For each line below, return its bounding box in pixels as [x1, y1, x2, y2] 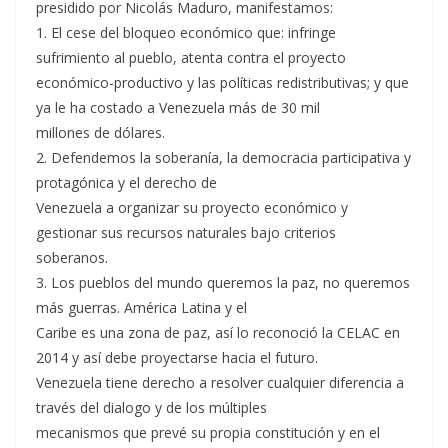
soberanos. [36, 248, 108, 267]
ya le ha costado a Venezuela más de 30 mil [36, 98, 320, 117]
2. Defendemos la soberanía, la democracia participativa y [36, 148, 411, 167]
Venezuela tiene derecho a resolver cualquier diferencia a [36, 373, 404, 392]
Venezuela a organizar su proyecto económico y [36, 198, 348, 217]
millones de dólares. [36, 123, 165, 142]
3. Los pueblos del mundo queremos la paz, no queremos [36, 273, 410, 292]
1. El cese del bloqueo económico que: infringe [36, 23, 336, 42]
